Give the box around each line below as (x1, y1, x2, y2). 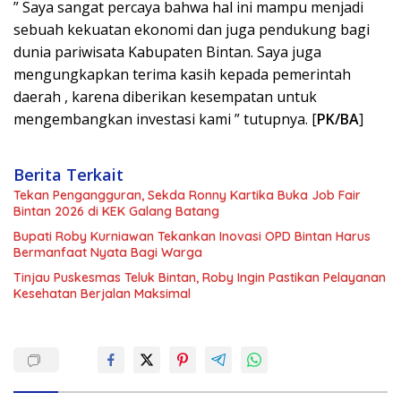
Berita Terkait (13, 164, 124, 185)
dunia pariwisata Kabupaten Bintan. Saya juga (13, 42, 321, 62)
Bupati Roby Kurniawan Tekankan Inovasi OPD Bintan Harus (13, 228, 371, 244)
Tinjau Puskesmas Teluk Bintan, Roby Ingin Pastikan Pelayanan (13, 269, 386, 286)
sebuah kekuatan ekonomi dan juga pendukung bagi (13, 20, 370, 39)
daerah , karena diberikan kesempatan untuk (13, 87, 317, 107)
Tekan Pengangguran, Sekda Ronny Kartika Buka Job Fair (13, 187, 361, 203)
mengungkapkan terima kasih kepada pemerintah (13, 64, 351, 84)
